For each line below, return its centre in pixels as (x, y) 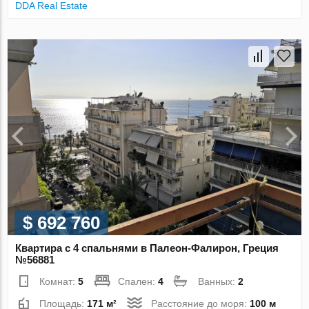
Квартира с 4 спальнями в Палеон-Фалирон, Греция (147, 248)
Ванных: (218, 282)
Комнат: (59, 282)
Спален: (138, 282)
